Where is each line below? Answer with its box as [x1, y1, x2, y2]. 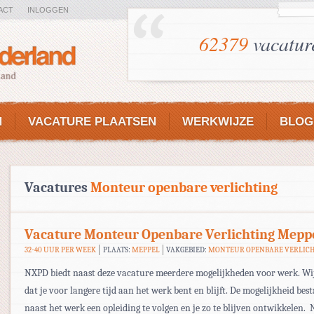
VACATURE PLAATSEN [28, 115, 156, 128]
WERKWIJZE [182, 115, 254, 128]
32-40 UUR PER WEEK [25, 245, 96, 254]
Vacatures [25, 179, 90, 196]
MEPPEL [131, 245, 160, 254]
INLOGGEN [27, 6, 69, 14]
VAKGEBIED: [166, 245, 209, 254]
